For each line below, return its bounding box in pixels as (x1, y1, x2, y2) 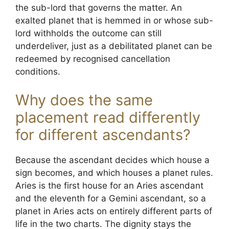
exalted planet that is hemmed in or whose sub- (15, 15, 213, 26)
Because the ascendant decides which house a (15, 154, 210, 165)
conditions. (15, 66, 60, 77)
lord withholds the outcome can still (15, 28, 162, 38)
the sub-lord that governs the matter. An (15, 3, 182, 13)
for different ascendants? (15, 125, 191, 144)
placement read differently (15, 108, 200, 126)
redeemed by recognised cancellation (15, 54, 170, 64)
